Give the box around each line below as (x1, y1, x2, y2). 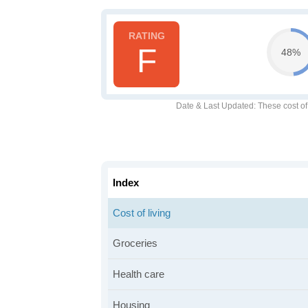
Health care (113, 268, 164, 280)
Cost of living (113, 207, 170, 219)
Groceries (113, 237, 157, 249)
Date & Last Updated (175, 101, 254, 111)
